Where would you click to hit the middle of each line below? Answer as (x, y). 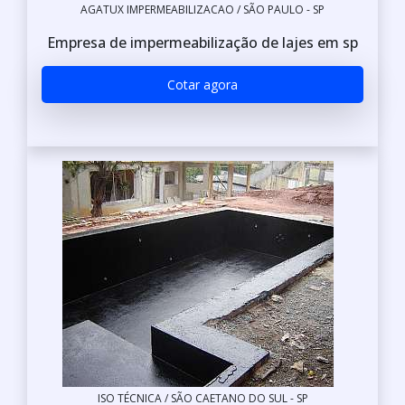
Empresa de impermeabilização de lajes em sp (202, 42)
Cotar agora (202, 85)
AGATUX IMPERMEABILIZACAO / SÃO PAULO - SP (202, 9)
